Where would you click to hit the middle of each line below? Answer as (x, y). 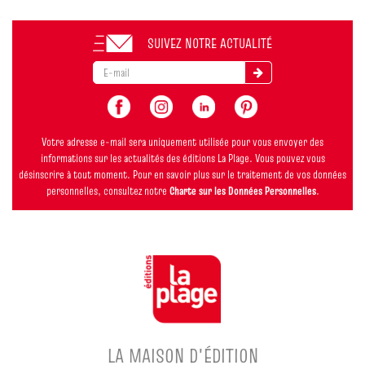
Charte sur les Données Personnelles (242, 190)
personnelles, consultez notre (108, 190)
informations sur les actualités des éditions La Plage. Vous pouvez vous (182, 158)
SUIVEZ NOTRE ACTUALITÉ (210, 43)
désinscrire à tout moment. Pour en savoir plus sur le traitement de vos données (182, 174)
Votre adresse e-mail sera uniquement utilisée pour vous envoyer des (182, 141)
